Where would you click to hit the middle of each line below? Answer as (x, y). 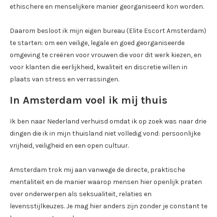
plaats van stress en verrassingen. (64, 79)
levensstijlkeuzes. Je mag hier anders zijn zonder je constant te (108, 206)
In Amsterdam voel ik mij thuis (89, 100)
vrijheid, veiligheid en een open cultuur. (69, 145)
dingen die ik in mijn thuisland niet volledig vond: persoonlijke (105, 133)
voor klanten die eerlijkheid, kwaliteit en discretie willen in (99, 67)
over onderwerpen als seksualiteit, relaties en (81, 194)
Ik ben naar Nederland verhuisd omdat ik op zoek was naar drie (108, 121)
